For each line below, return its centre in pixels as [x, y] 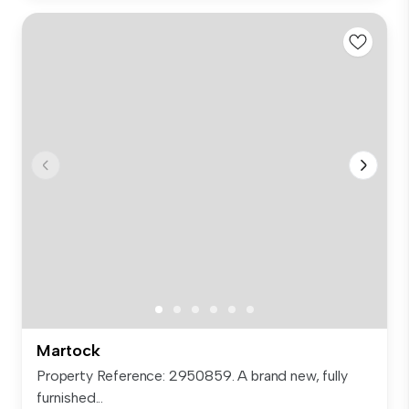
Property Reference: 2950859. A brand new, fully [192, 375]
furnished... [70, 397]
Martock [68, 350]
